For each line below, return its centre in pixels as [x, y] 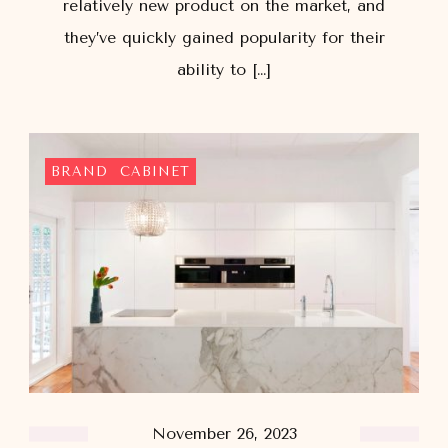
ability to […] [224, 69]
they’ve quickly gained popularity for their [224, 37]
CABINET [155, 171]
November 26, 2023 [224, 434]
